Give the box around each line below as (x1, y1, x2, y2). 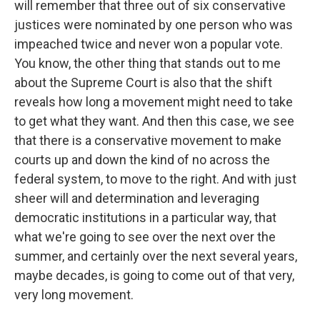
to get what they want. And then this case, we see (14, 114, 294, 129)
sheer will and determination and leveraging (14, 191, 259, 206)
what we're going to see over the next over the (14, 229, 276, 244)
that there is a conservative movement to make (14, 133, 281, 148)
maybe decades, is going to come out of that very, (14, 268, 294, 283)
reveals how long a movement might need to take (14, 94, 293, 109)
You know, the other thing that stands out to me (14, 56, 281, 71)
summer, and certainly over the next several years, (14, 249, 297, 264)
